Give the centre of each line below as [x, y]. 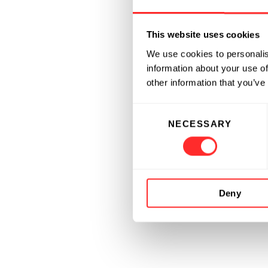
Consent [149, 110]
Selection [150, 124]
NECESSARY [200, 123]
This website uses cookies [203, 35]
